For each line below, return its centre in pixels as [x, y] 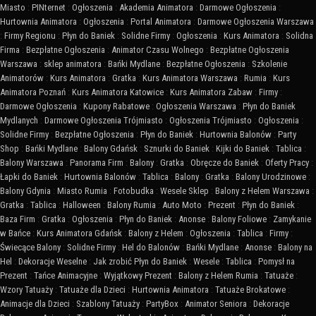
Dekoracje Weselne [53, 262]
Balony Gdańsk [111, 149]
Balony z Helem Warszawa [262, 191]
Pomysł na [276, 262]
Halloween [82, 205]
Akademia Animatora [156, 8]
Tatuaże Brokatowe [250, 290]
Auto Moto [182, 205]
